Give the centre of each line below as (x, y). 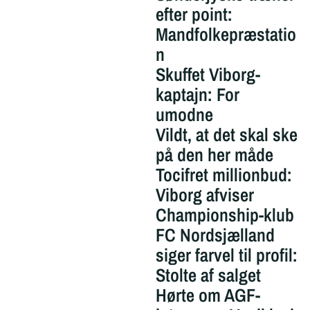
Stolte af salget (208, 275)
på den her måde (214, 155)
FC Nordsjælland (215, 235)
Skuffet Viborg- (208, 75)
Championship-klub (225, 215)
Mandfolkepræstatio (226, 35)
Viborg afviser (204, 195)
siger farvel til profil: (226, 255)
